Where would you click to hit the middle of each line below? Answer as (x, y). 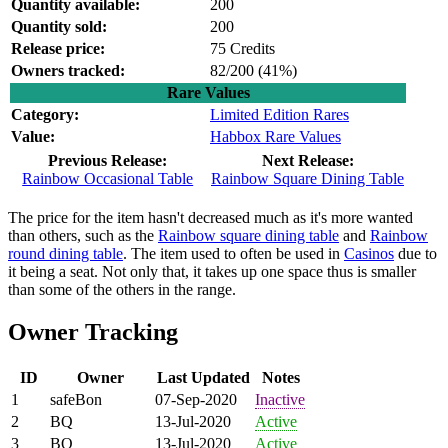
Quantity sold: (59, 26)
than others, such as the (83, 235)
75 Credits (242, 48)
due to (415, 253)
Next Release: (307, 160)
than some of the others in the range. (122, 289)
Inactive (280, 399)
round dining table (65, 253)
